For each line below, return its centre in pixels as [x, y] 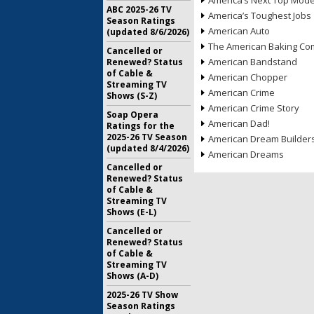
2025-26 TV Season [147, 137]
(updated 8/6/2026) [148, 32]
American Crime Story [254, 108]
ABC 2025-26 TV [139, 9]
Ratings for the [141, 126]
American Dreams [246, 154]
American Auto [239, 31]
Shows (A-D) [132, 276]
